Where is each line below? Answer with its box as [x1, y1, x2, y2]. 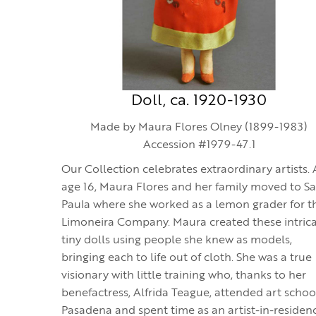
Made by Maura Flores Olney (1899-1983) [90, 122, 308, 133]
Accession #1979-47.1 [142, 140, 255, 151]
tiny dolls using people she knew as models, [61, 235, 292, 246]
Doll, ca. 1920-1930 [131, 93, 267, 109]
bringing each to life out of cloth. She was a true [61, 253, 312, 264]
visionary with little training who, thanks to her [61, 270, 306, 281]
